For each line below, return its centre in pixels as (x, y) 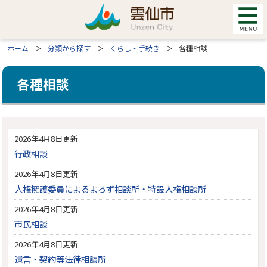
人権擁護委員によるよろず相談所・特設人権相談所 (111, 189)
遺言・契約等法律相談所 (60, 260)
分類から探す (69, 49)
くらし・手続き (135, 49)
